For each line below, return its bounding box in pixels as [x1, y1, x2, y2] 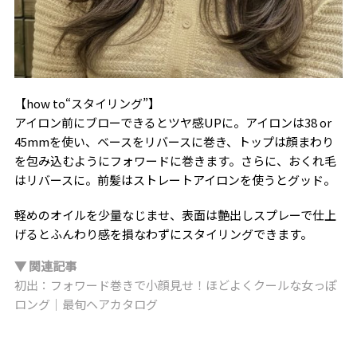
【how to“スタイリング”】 [14, 94, 160, 112]
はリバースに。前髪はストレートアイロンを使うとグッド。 [14, 171, 335, 188]
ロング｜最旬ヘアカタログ [14, 295, 158, 312]
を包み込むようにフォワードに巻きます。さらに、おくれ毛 [14, 151, 336, 169]
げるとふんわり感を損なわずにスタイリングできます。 [14, 225, 312, 242]
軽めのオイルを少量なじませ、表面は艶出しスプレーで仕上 [14, 206, 336, 223]
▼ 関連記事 [14, 257, 76, 274]
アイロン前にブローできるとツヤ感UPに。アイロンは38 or [14, 113, 331, 131]
